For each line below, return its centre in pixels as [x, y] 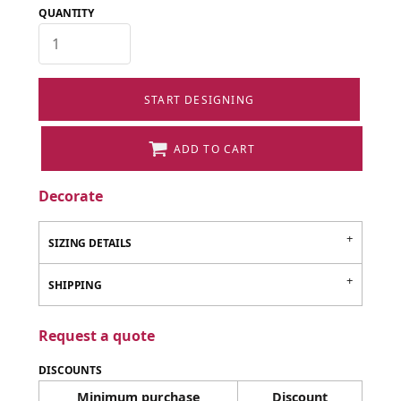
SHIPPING [76, 285]
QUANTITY [67, 13]
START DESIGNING [199, 99]
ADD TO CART [214, 149]
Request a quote [97, 336]
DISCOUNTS [70, 370]
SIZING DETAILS [90, 243]
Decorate [71, 196]
